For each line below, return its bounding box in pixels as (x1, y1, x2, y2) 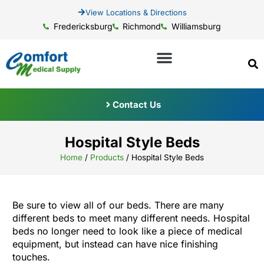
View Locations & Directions (85, 7, 187, 17)
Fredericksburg (53, 21, 113, 31)
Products (90, 152, 124, 162)
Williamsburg (171, 21, 221, 31)
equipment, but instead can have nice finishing (12, 237, 218, 250)
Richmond (123, 21, 161, 31)
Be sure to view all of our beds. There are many (12, 199, 224, 211)
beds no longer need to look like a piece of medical (12, 225, 242, 237)
